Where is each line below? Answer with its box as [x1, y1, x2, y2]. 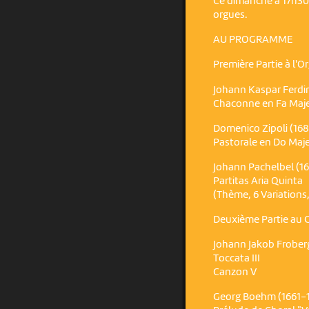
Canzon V [213, 267, 257, 279]
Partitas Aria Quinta [213, 175, 303, 187]
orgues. [213, 10, 248, 21]
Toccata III [213, 253, 261, 265]
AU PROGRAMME [213, 34, 294, 46]
